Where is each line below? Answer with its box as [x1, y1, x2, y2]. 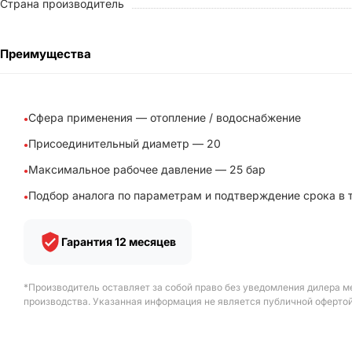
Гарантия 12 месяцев [61, 235, 176, 249]
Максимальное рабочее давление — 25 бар [28, 162, 266, 176]
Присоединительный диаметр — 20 [28, 136, 221, 150]
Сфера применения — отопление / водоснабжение [28, 110, 301, 124]
